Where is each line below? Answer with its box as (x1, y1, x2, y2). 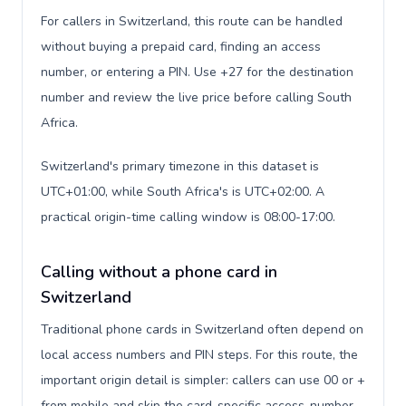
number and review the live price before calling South (41, 89, 352, 106)
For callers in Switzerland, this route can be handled (41, 13, 343, 30)
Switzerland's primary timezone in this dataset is (41, 158, 319, 175)
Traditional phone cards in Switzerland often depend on (41, 321, 363, 338)
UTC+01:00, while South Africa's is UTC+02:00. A (41, 183, 324, 200)
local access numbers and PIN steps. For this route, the (41, 346, 358, 363)
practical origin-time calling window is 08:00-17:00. (41, 208, 335, 226)
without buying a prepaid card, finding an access (41, 38, 321, 55)
